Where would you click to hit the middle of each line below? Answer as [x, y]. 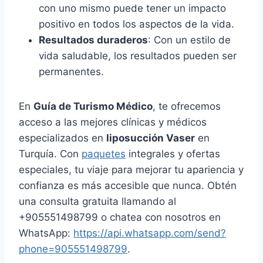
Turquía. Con [50, 154]
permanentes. [71, 72]
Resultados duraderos [93, 40]
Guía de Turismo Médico [93, 107]
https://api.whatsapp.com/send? [150, 233]
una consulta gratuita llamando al [97, 202]
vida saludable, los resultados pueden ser [138, 56]
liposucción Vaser [151, 138]
